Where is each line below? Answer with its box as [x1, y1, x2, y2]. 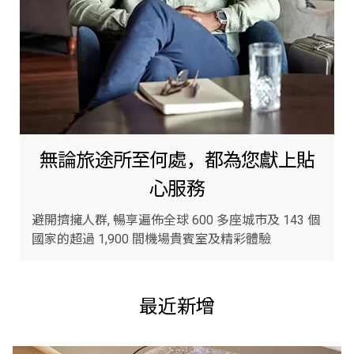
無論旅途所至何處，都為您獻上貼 [39, 149, 314, 171]
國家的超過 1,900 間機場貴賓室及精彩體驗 [32, 231, 271, 247]
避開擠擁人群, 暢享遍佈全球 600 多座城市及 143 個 [32, 212, 320, 228]
